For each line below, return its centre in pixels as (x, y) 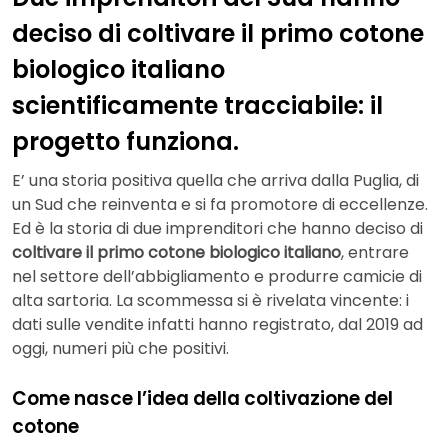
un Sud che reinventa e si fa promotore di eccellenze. (220, 205)
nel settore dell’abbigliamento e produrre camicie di (217, 277)
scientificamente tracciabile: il (197, 105)
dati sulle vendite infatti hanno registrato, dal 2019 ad (217, 325)
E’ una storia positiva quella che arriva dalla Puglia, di (215, 181)
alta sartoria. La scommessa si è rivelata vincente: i (210, 301)
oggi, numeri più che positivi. (120, 349)
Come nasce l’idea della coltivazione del (202, 399)
